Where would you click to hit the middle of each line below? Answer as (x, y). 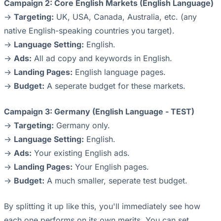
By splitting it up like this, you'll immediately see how (102, 206)
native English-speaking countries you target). (89, 31)
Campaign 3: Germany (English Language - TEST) (99, 112)
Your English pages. (111, 167)
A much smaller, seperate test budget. (116, 181)
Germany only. (82, 126)
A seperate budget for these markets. (115, 86)
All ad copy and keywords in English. (102, 58)
